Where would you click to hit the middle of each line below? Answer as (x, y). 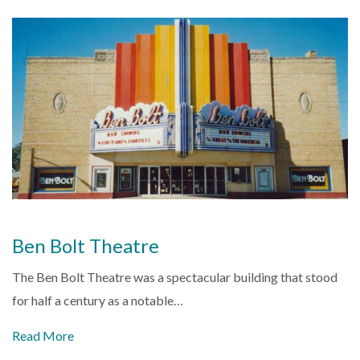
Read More (43, 336)
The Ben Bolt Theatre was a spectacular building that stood (175, 277)
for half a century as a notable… (98, 301)
